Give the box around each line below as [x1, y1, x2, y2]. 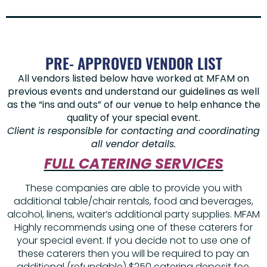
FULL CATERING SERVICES [44, 154, 223, 174]
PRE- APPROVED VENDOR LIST [45, 52, 222, 74]
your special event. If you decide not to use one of [16, 234, 251, 248]
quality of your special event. [67, 111, 200, 125]
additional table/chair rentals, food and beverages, [14, 194, 253, 209]
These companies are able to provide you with [25, 181, 242, 195]
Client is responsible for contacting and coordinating [7, 124, 260, 138]
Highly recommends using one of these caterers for [14, 221, 253, 235]
